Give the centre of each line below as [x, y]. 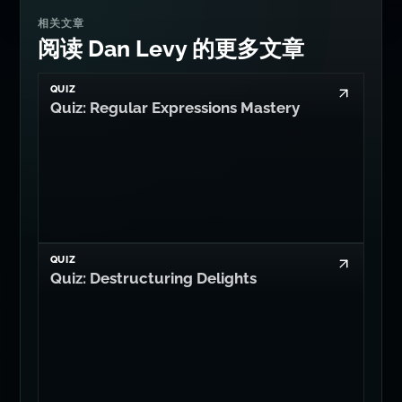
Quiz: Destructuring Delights [153, 278]
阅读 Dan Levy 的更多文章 [170, 48]
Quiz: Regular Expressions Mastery [175, 108]
